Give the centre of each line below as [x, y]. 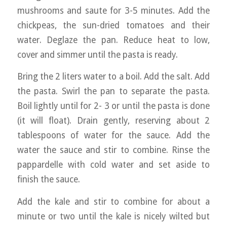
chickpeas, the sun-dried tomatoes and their [113, 25]
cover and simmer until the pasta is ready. [97, 54]
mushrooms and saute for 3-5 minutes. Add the [113, 10]
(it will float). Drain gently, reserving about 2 [113, 121]
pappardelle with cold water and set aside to [113, 165]
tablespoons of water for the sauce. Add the [113, 136]
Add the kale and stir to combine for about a [113, 202]
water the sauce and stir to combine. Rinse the [113, 150]
